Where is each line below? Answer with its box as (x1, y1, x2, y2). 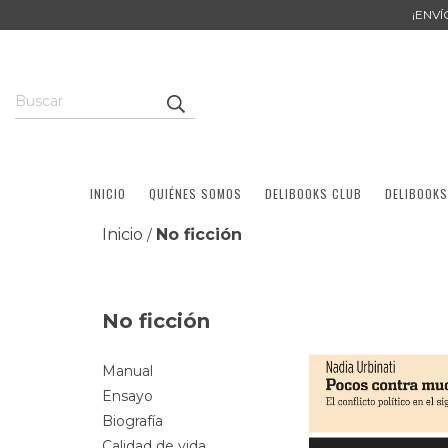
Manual (102, 361, 153, 380)
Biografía (102, 411, 163, 430)
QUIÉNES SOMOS (148, 184, 242, 202)
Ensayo (102, 386, 153, 405)
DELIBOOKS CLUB (264, 184, 362, 202)
